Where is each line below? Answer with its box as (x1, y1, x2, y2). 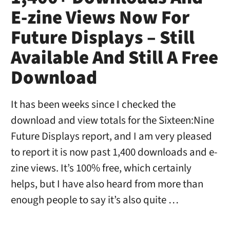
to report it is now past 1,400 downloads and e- (10, 145, 218, 160)
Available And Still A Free (10, 45, 218, 72)
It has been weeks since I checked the (10, 97, 176, 112)
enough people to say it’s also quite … (10, 193, 179, 208)
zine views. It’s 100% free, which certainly (10, 161, 191, 176)
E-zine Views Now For (10, 5, 189, 32)
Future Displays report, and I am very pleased (10, 129, 212, 144)
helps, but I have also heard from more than (10, 177, 203, 192)
